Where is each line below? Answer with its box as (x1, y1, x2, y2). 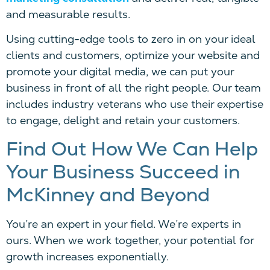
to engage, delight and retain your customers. (6, 113, 240, 128)
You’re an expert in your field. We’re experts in (6, 216, 241, 231)
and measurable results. (6, 7, 130, 21)
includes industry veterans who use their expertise (6, 97, 263, 111)
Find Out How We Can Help (6, 136, 258, 162)
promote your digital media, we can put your (6, 64, 234, 79)
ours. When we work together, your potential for (6, 233, 254, 247)
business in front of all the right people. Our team (6, 81, 261, 95)
